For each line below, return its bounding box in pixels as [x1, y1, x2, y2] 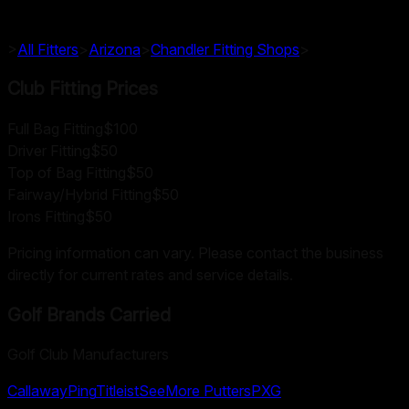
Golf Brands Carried [7, 303, 171, 326]
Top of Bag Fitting [7, 163, 126, 183]
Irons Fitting [7, 207, 85, 226]
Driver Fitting [7, 142, 90, 161]
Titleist [96, 382, 139, 401]
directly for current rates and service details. [7, 266, 293, 285]
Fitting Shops [209, 39, 299, 58]
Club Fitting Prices [7, 78, 158, 100]
